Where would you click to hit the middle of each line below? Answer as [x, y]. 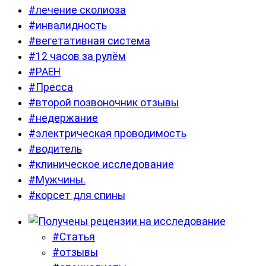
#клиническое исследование [101, 165]
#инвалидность [68, 26]
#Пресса [51, 88]
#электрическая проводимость [107, 134]
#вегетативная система [89, 41]
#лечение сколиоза [77, 10]
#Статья [74, 237]
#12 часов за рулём [77, 57]
